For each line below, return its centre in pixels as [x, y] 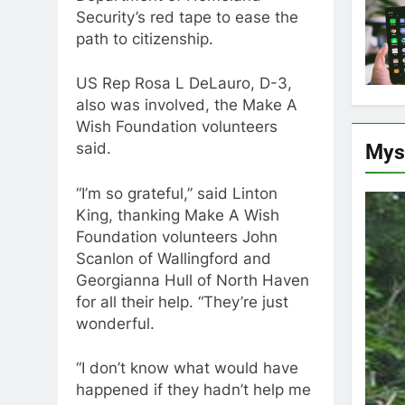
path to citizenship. [145, 38]
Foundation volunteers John [177, 236]
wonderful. [115, 323]
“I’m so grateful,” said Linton [177, 193]
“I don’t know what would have [187, 368]
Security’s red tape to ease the [187, 17]
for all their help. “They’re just [182, 301]
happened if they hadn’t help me [193, 390]
